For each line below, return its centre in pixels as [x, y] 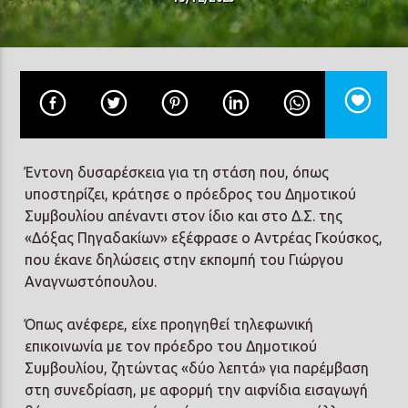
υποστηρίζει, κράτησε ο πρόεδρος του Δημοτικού [191, 194]
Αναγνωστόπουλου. [91, 282]
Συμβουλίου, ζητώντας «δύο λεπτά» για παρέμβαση [197, 367]
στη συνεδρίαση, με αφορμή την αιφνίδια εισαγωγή [197, 389]
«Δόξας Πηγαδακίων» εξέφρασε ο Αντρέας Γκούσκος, [204, 238]
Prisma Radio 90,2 [158, 127]
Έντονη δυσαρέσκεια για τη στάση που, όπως [177, 173]
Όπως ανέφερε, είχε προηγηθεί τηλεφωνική [169, 324]
